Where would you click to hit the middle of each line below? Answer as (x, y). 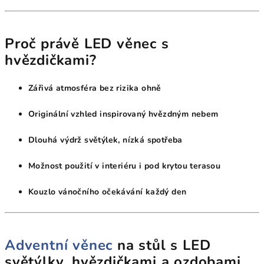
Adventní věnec (59, 245)
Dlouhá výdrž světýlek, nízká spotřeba (105, 140)
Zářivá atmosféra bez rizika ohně (95, 88)
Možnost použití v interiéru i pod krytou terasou (125, 166)
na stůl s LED (162, 245)
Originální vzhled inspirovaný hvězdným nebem (123, 114)
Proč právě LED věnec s (87, 44)
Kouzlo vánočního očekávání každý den (108, 192)
